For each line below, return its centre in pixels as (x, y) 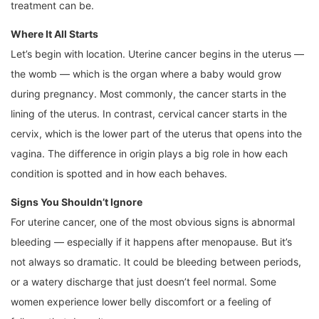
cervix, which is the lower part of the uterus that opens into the (156, 134)
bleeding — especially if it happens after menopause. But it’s (151, 242)
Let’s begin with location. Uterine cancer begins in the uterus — (157, 54)
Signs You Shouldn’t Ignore (77, 202)
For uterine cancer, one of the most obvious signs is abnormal (153, 222)
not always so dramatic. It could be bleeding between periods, (156, 262)
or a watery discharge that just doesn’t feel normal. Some (143, 282)
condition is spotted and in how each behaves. (119, 174)
